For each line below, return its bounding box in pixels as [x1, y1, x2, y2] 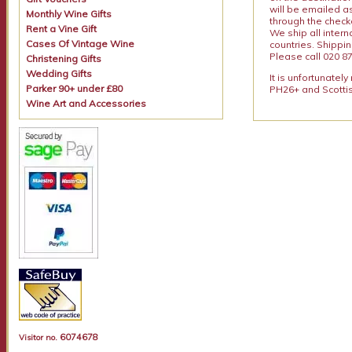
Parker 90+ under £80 [26, 82, 123, 94]
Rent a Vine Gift [26, 23, 97, 35]
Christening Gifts [26, 53, 102, 64]
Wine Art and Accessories [26, 97, 147, 109]
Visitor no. [19, 332, 58, 343]
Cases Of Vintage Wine [26, 38, 135, 49]
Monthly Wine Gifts [26, 8, 112, 20]
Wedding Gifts [26, 68, 93, 79]
